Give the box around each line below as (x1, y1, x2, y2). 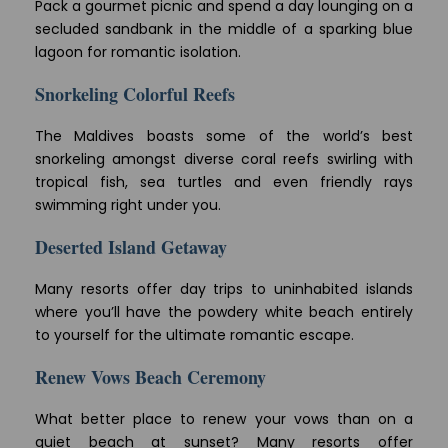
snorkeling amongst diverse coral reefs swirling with (35, 149, 413, 170)
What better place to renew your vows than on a (35, 409, 413, 430)
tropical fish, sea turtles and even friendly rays (35, 172, 413, 193)
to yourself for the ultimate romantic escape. (35, 325, 354, 346)
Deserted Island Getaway (35, 234, 227, 261)
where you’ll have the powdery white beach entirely (35, 302, 413, 323)
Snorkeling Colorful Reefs (35, 81, 235, 108)
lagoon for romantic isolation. (35, 42, 241, 63)
